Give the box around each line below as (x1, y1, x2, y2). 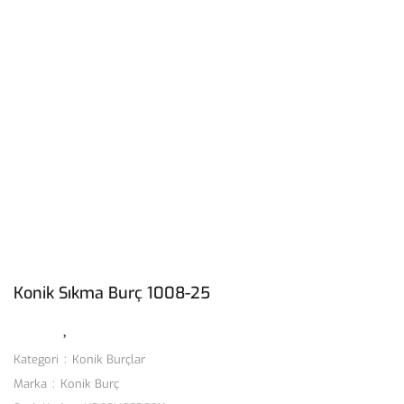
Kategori (14, 352, 59, 367)
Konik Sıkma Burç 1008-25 (14, 282, 210, 304)
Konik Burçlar (72, 352, 145, 367)
